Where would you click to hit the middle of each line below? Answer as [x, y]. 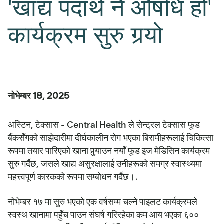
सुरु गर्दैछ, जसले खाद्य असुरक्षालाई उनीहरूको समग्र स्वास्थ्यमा [105, 163]
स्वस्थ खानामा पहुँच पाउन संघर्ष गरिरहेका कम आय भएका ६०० [103, 214]
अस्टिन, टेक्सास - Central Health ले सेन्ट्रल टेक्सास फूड [104, 124]
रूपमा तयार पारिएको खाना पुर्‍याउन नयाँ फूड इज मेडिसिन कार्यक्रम [109, 150]
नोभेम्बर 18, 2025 [39, 95]
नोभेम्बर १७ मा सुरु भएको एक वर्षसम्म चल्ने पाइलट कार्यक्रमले [103, 201]
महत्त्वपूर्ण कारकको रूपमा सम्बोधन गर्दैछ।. [73, 176]
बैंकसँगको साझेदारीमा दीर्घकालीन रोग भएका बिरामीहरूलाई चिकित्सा [111, 137]
